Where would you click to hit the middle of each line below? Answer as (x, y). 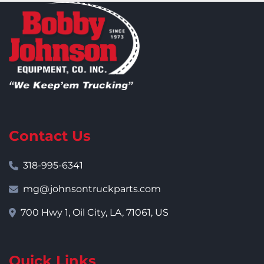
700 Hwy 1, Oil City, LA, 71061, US (95, 213)
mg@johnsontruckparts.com (92, 189)
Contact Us (50, 136)
